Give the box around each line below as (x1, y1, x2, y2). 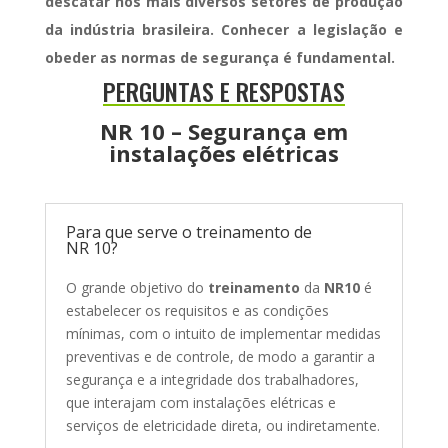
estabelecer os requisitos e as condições (65, 300, 329, 320)
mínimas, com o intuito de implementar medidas (65, 323, 381, 343)
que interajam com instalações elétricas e (65, 392, 336, 412)
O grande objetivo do (65, 277, 208, 297)
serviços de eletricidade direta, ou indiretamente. (65, 415, 380, 435)
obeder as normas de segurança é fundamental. (44, 47, 395, 67)
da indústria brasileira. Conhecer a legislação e (44, 19, 404, 39)
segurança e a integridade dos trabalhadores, (65, 369, 359, 389)
